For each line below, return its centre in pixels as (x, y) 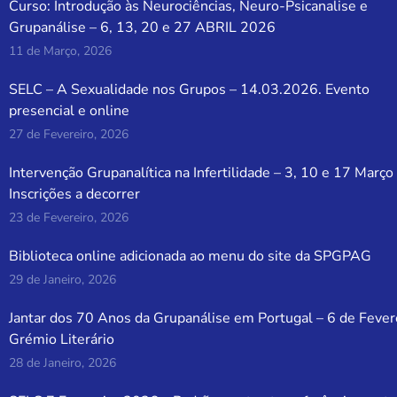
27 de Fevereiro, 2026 (69, 135)
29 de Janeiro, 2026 (63, 280)
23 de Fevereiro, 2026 (69, 218)
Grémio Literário (62, 340)
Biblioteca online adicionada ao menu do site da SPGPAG (191, 257)
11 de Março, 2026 (61, 51)
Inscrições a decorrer (75, 195)
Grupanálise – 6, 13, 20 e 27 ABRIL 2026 (143, 28)
